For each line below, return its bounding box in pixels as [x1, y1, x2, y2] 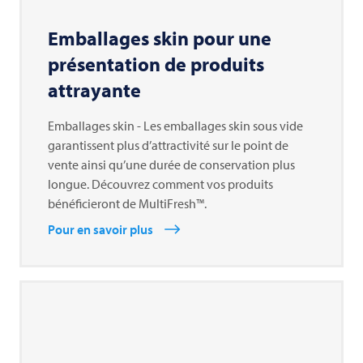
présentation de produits [48, 52, 264, 77]
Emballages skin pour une [48, 26, 271, 51]
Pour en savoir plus [48, 221, 153, 238]
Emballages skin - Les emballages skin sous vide [48, 117, 303, 135]
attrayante [48, 78, 141, 103]
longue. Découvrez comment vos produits [48, 176, 273, 193]
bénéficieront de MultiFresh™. [48, 195, 207, 212]
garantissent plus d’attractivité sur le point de [48, 137, 288, 154]
